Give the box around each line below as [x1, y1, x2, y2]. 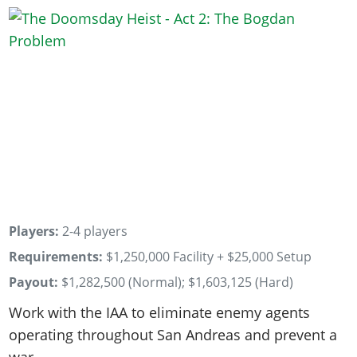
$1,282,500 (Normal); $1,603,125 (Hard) [61, 273, 294, 291]
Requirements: [9, 247, 104, 265]
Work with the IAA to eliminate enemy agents [9, 302, 311, 322]
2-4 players [59, 222, 128, 241]
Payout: [9, 273, 59, 291]
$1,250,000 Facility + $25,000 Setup [106, 247, 312, 265]
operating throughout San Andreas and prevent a [9, 324, 338, 344]
